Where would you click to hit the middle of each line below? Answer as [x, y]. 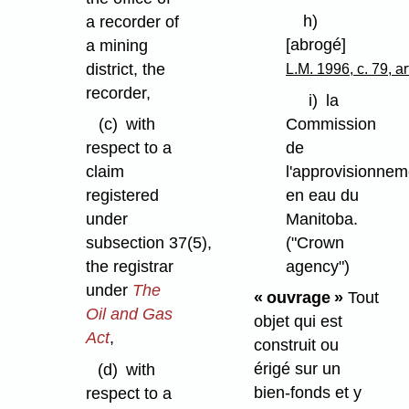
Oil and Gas [129, 315]
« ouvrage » [298, 298]
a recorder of [132, 21]
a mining [116, 45]
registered [122, 196]
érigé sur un [297, 369]
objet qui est [298, 322]
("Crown [315, 242]
